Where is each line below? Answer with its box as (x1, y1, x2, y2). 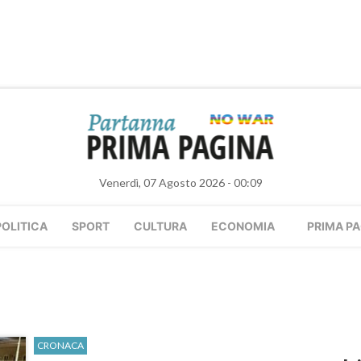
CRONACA (37, 339, 85, 351)
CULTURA (134, 219, 187, 233)
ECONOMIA (211, 219, 275, 233)
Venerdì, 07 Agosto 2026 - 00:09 (98, 176, 263, 189)
